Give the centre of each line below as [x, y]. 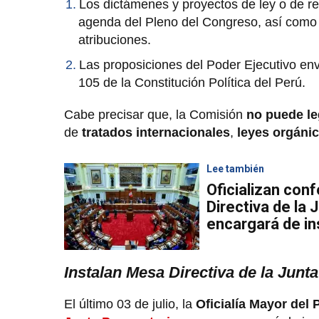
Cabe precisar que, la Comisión [155, 114]
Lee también [235, 168]
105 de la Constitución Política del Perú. [192, 82]
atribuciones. [115, 40]
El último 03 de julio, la [130, 304]
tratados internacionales [156, 132]
